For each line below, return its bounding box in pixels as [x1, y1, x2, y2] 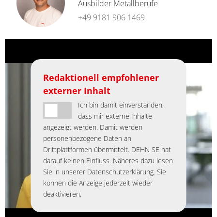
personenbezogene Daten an [43, 133, 131, 143]
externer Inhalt [43, 84, 110, 96]
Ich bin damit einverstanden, [78, 100, 164, 109]
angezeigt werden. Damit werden [43, 122, 142, 132]
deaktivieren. [43, 189, 81, 199]
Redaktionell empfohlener [43, 71, 159, 83]
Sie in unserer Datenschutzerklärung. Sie [43, 167, 166, 176]
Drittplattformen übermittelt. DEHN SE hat [43, 144, 171, 154]
